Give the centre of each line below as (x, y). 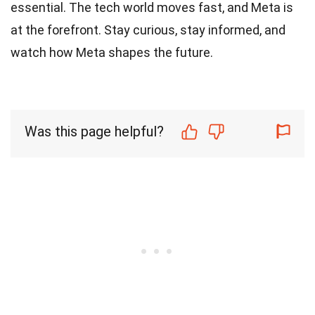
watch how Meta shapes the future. (112, 52)
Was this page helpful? (94, 131)
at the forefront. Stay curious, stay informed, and (148, 30)
